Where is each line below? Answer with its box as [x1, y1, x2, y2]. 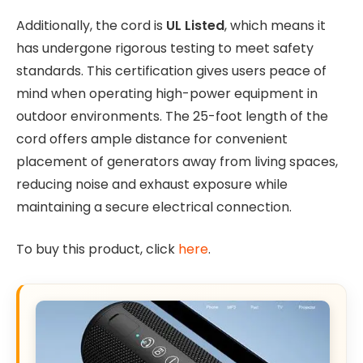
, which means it [224, 15, 326, 35]
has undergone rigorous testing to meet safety [16, 38, 314, 58]
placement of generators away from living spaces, [16, 152, 338, 171]
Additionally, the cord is [16, 15, 166, 35]
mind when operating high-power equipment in [16, 83, 318, 103]
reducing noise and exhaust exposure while [16, 174, 288, 194]
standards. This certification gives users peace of [16, 61, 327, 80]
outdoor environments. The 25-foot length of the [16, 106, 328, 126]
